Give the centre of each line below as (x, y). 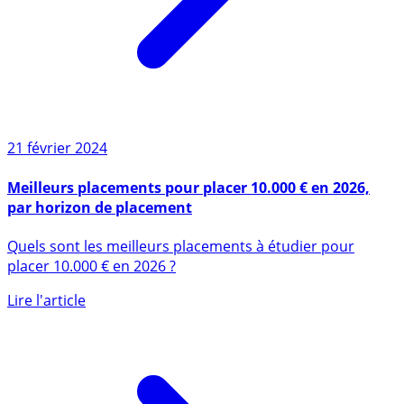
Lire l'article (46, 318)
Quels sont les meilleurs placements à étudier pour (181, 264)
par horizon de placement (100, 225)
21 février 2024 (57, 166)
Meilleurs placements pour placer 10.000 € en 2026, (188, 205)
